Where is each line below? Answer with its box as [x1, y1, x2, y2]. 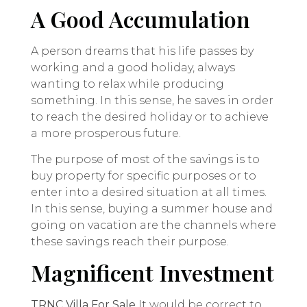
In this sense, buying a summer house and [31, 202, 273, 216]
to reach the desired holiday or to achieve [31, 110, 269, 123]
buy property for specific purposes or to [31, 169, 256, 183]
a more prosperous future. [31, 126, 181, 140]
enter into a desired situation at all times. [31, 186, 267, 199]
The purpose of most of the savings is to [31, 153, 260, 167]
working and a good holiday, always [31, 60, 235, 74]
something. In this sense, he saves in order [31, 93, 273, 107]
